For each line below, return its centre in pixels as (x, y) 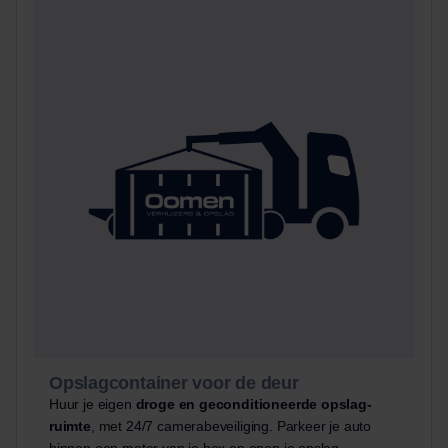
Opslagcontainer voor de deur (174, 383)
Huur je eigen (92, 404)
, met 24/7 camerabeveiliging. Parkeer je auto (231, 426)
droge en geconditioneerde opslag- (253, 404)
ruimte (70, 426)
